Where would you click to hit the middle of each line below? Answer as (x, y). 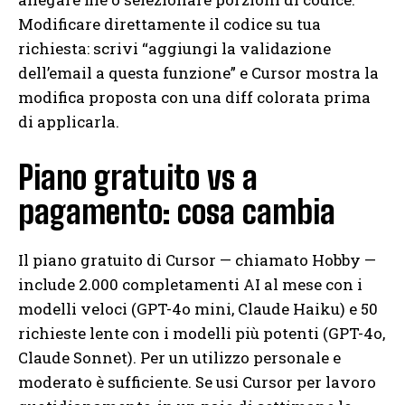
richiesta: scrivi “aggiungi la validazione (174, 49)
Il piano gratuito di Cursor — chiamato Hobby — (197, 260)
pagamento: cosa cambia (177, 212)
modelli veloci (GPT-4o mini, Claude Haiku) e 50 (198, 309)
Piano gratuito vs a (138, 178)
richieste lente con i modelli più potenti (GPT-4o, (202, 334)
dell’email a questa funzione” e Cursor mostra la (198, 73)
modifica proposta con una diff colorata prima (194, 98)
